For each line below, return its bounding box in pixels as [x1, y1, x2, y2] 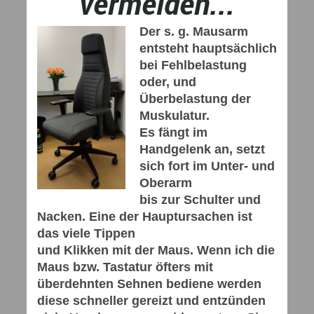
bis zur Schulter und [139, 193, 261, 207]
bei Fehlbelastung [139, 58, 247, 72]
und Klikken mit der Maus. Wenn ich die [37, 243, 275, 257]
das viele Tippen [37, 226, 135, 240]
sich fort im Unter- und [139, 159, 275, 173]
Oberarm [139, 176, 192, 190]
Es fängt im [139, 125, 207, 139]
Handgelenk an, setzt [139, 142, 265, 156]
